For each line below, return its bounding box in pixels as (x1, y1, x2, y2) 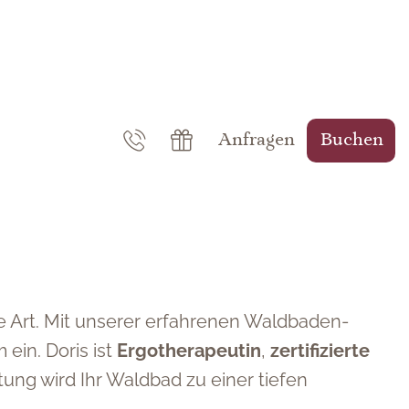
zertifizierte (270, 340, 370, 362)
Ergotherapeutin (117, 340, 261, 362)
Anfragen (218, 131, 295, 150)
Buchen (320, 131, 383, 150)
